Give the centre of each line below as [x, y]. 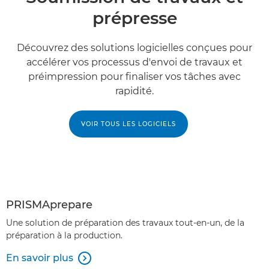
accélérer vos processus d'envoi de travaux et [134, 62]
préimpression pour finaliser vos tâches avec [134, 77]
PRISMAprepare [49, 205]
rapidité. [134, 91]
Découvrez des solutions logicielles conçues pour [134, 48]
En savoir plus [40, 258]
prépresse [134, 18]
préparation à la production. [64, 235]
